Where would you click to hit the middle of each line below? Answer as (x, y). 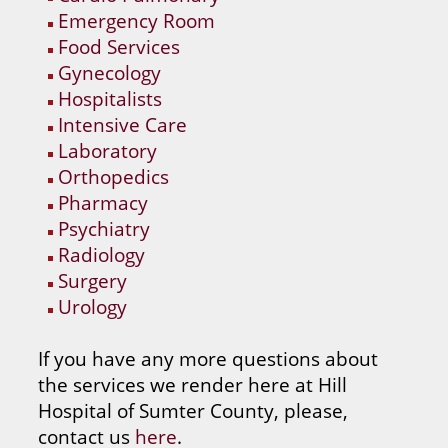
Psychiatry (104, 228)
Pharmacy (103, 202)
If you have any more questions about (208, 358)
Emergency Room (137, 20)
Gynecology (110, 72)
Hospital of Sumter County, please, (193, 410)
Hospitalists (110, 98)
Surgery (93, 280)
